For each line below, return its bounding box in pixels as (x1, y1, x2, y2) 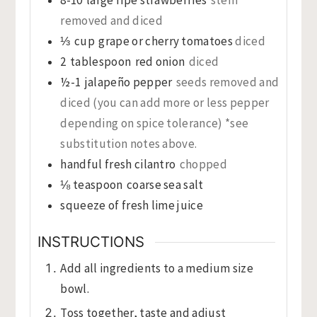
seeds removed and (175, 74, 279, 90)
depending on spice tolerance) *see (60, 115, 249, 131)
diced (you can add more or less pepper (60, 94, 270, 110)
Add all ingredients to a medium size (60, 260, 253, 277)
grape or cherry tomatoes (98, 33, 236, 49)
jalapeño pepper (84, 74, 173, 90)
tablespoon (70, 53, 132, 69)
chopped (179, 156, 228, 172)
